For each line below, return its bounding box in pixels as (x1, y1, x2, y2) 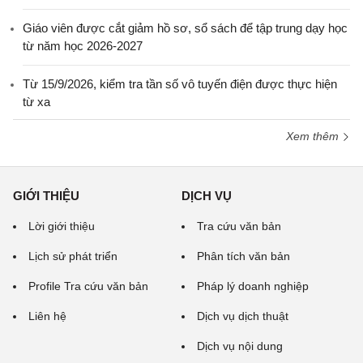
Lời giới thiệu (28, 220, 95, 233)
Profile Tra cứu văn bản (28, 280, 148, 293)
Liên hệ (28, 310, 66, 322)
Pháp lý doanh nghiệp (197, 280, 309, 293)
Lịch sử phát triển (28, 250, 117, 263)
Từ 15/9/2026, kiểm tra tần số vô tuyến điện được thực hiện (23, 77, 337, 91)
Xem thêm (286, 130, 342, 143)
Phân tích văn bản (197, 250, 290, 263)
